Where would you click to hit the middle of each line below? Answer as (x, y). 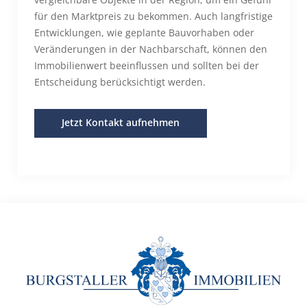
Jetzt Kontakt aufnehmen (121, 122)
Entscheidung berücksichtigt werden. (120, 82)
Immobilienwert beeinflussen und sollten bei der (147, 65)
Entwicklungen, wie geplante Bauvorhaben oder (144, 33)
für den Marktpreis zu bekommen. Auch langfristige (153, 16)
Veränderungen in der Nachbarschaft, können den (151, 49)
